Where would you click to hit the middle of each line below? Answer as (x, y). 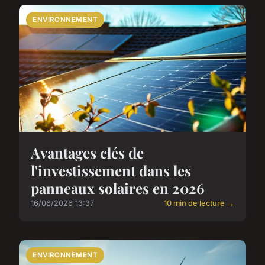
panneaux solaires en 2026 (117, 188)
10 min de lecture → (199, 203)
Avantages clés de (87, 153)
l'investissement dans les (111, 171)
